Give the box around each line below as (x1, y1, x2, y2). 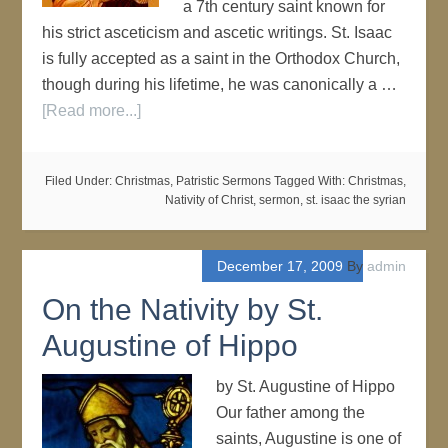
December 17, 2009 (216, 258, 343, 274)
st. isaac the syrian (305, 193, 406, 207)
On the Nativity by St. (42, 293, 324, 326)
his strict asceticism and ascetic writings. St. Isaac (42, 24, 393, 41)
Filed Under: (44, 174, 115, 188)
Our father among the (216, 404, 366, 421)
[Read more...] (42, 102, 142, 119)
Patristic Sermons (175, 174, 271, 188)
